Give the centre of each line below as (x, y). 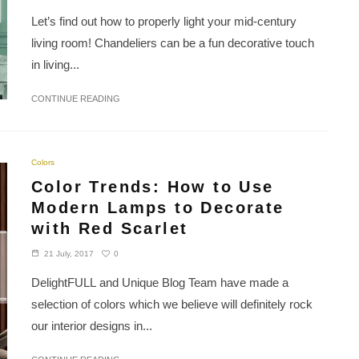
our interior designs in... (92, 326)
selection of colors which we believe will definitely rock (172, 305)
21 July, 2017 (69, 254)
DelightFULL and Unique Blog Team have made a (160, 283)
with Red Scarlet (110, 229)
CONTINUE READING (76, 99)
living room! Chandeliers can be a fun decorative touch (173, 43)
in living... (55, 65)
